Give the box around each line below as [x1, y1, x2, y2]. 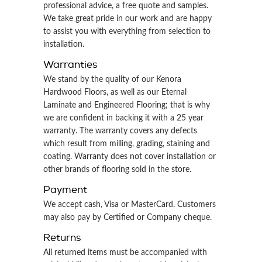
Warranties [43, 58, 97, 71]
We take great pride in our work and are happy [43, 15, 212, 23]
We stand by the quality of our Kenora [43, 75, 181, 84]
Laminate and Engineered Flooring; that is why [43, 101, 210, 109]
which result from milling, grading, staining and [43, 140, 210, 148]
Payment [43, 184, 87, 196]
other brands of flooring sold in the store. [43, 166, 191, 174]
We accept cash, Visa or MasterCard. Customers [43, 201, 216, 209]
